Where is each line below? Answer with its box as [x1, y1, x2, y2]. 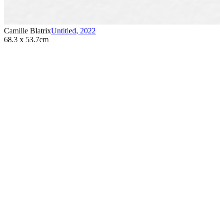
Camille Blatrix [4, 26, 51, 35]
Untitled [51, 26, 76, 35]
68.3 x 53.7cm [4, 35, 49, 44]
